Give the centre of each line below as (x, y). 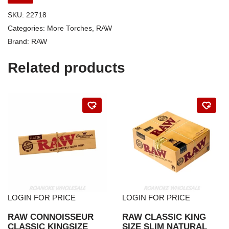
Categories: (27, 28)
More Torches (70, 28)
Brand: (19, 42)
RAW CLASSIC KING (164, 217)
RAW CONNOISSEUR (51, 217)
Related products (66, 68)
